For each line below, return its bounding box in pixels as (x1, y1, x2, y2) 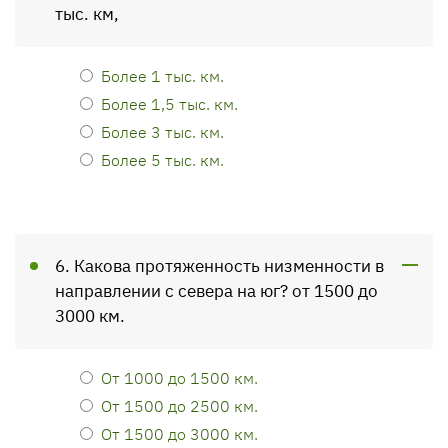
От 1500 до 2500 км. (101, 395, 258, 416)
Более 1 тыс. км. (101, 65, 224, 86)
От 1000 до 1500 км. (101, 367, 258, 388)
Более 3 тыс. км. (101, 121, 224, 142)
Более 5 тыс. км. (101, 149, 224, 170)
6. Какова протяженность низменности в (55, 255, 384, 277)
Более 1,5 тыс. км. (101, 93, 238, 114)
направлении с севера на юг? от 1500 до (55, 280, 378, 302)
